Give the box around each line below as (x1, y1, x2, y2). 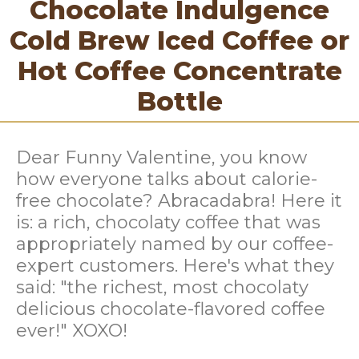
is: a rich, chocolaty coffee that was (16, 212, 321, 234)
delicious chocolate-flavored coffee (16, 298, 325, 321)
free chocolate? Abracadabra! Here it (16, 190, 342, 212)
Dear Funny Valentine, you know (16, 147, 307, 169)
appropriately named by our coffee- (16, 233, 333, 256)
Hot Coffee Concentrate (17, 55, 342, 87)
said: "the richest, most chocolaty (16, 276, 309, 299)
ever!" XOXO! (16, 320, 127, 342)
